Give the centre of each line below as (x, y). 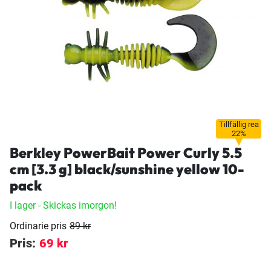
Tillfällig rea (239, 124)
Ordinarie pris (38, 226)
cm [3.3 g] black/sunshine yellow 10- (127, 169)
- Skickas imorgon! (76, 205)
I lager (23, 205)
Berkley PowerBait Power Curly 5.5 (126, 152)
